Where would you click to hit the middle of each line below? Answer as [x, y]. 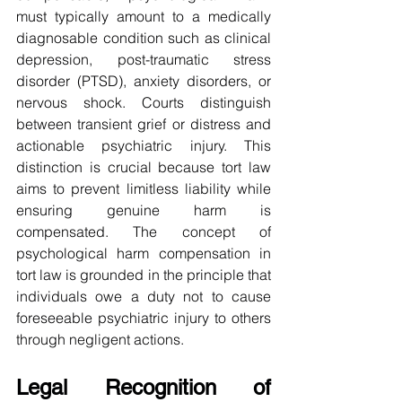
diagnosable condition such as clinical [144, 38]
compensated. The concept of [144, 232]
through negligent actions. [100, 340]
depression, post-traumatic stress [144, 60]
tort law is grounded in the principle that [144, 275]
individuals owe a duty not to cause [144, 297]
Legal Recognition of [144, 388]
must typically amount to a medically [144, 17]
